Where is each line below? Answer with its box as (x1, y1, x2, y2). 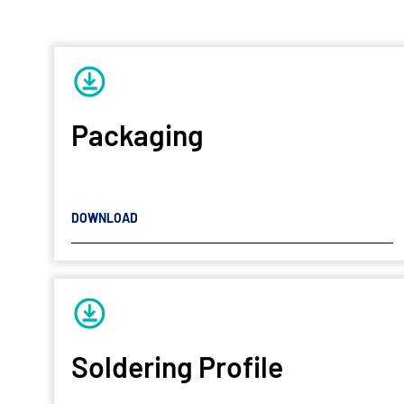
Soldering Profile (71, 349, 283, 384)
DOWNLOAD (71, 210, 138, 226)
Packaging (71, 116, 204, 151)
